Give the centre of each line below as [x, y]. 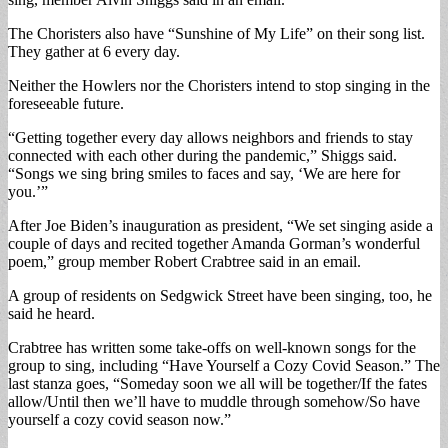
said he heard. [53, 313]
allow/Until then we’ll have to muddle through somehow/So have [214, 401]
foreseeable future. [68, 103]
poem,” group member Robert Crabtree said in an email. [184, 261]
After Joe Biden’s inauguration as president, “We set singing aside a [220, 225]
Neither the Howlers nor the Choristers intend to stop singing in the [219, 85]
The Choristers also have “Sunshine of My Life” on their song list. [216, 33]
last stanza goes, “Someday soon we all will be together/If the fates [217, 383]
